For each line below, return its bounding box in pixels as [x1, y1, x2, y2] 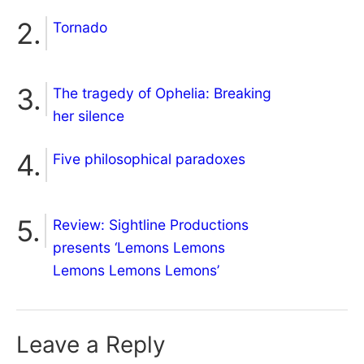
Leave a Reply [16, 330, 166, 358]
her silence [53, 106, 124, 124]
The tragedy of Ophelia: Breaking [53, 84, 271, 102]
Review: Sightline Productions [53, 215, 249, 233]
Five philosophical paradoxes [53, 149, 245, 167]
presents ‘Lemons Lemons [53, 238, 225, 256]
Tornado [53, 18, 107, 36]
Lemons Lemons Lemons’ [53, 261, 219, 279]
